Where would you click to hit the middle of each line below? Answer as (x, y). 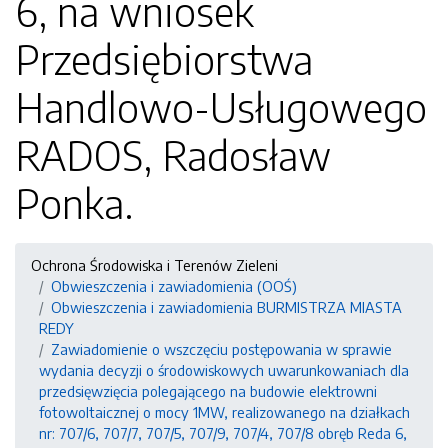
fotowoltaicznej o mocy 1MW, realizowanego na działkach (224, 412)
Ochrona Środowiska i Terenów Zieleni (154, 265)
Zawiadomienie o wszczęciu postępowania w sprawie (221, 349)
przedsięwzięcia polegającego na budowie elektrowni (208, 391)
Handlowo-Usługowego (221, 107)
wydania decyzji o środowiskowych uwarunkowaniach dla (224, 370)
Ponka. (74, 203)
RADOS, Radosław (173, 155)
